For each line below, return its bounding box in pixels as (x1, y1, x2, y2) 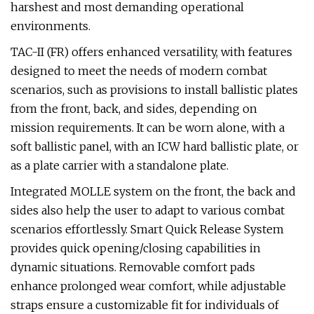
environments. (11, 19, 90, 33)
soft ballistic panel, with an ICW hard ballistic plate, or (11, 139, 299, 153)
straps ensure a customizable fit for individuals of (11, 298, 279, 312)
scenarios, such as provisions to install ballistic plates (11, 83, 298, 97)
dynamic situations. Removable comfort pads (11, 260, 255, 274)
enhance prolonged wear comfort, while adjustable (11, 279, 286, 293)
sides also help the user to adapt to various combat (11, 203, 285, 217)
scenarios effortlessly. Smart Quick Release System (11, 222, 284, 236)
